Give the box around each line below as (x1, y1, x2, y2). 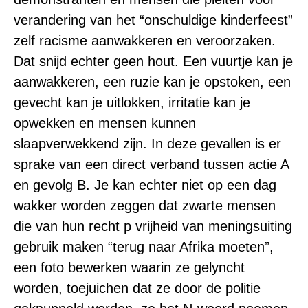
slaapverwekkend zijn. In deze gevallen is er (14, 135, 281, 151)
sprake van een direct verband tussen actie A (14, 156, 289, 172)
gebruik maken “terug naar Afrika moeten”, (14, 239, 274, 254)
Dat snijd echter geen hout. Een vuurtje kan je (14, 53, 293, 69)
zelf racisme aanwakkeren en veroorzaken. (14, 32, 276, 48)
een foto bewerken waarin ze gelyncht (14, 259, 245, 275)
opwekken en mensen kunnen (14, 115, 196, 131)
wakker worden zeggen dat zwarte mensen (14, 197, 276, 213)
